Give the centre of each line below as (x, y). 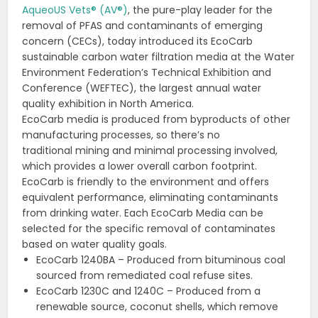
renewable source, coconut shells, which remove (158, 306)
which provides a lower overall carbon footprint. (140, 166)
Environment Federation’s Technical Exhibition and (147, 72)
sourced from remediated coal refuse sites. (145, 275)
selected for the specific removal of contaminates (149, 228)
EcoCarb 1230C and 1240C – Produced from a (149, 291)
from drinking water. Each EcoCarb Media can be (143, 213)
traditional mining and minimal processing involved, (150, 150)
